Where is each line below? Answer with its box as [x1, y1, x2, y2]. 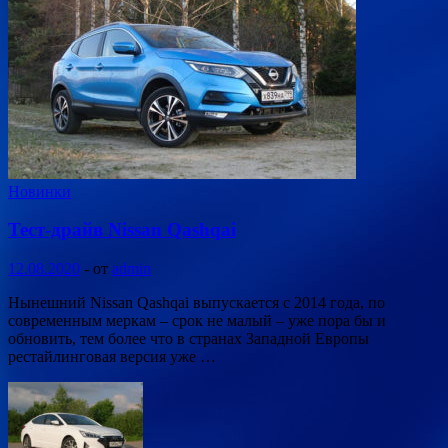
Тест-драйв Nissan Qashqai [8, 219, 236, 241]
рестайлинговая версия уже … [8, 348, 216, 366]
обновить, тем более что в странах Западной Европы [8, 330, 369, 348]
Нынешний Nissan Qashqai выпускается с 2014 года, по [8, 294, 385, 312]
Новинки [8, 182, 71, 200]
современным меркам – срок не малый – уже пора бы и [8, 312, 386, 330]
